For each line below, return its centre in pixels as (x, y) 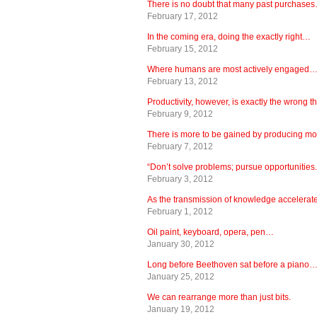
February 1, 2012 (180, 211)
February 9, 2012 (180, 114)
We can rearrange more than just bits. (219, 297)
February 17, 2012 (183, 16)
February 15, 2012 (183, 48)
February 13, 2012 (183, 81)
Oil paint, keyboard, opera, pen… (211, 232)
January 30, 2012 (181, 244)
